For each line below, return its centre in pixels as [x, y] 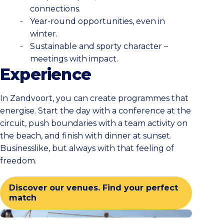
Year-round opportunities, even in [97, 21]
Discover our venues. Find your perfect [93, 187]
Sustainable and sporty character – [99, 46]
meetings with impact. [74, 59]
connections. [55, 9]
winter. [44, 34]
